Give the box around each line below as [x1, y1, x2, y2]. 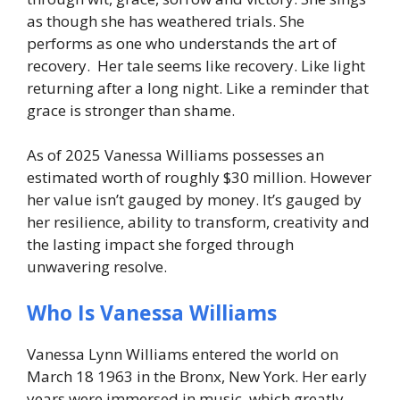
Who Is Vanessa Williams [27, 297, 277, 327]
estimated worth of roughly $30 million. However [27, 167, 371, 187]
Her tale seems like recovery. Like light [97, 54, 365, 76]
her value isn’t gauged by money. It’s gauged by [27, 189, 362, 210]
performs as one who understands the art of [27, 32, 337, 54]
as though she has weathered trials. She [27, 10, 304, 31]
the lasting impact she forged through [27, 234, 294, 254]
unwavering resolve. [27, 256, 171, 277]
